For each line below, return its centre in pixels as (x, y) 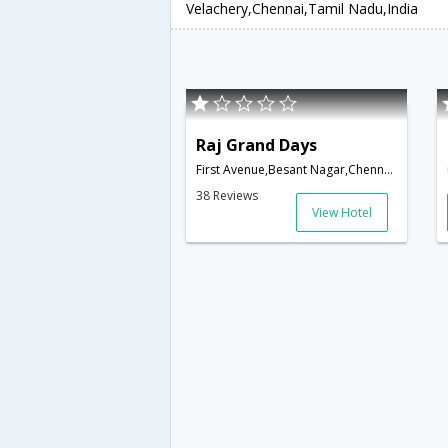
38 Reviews (227, 195)
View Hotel (342, 212)
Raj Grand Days (256, 144)
